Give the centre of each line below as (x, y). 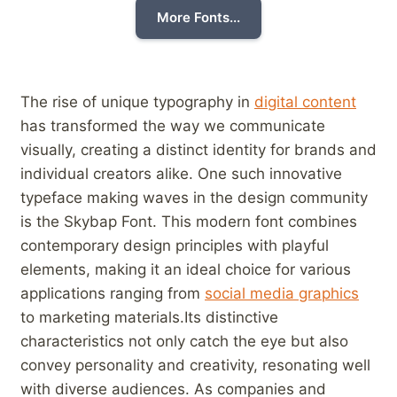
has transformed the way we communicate (173, 126)
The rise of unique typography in (137, 102)
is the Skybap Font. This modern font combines (189, 222)
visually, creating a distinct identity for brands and (198, 150)
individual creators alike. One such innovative (181, 174)
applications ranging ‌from (113, 294)
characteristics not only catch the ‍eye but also (184, 342)
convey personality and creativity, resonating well (195, 366)
